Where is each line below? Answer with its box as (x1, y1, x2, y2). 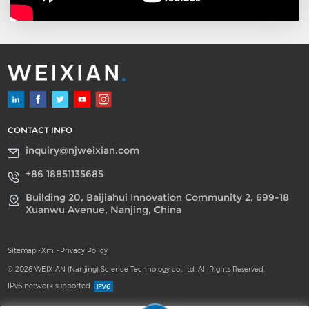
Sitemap (8, 246, 37, 255)
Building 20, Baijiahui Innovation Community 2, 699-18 (25, 192, 289, 203)
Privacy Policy (60, 246, 108, 255)
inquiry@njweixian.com (25, 145, 139, 157)
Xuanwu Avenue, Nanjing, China (25, 204, 181, 216)
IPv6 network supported (8, 282, 91, 290)
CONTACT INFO (8, 124, 73, 135)
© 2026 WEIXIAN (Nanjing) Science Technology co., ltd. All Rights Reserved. (8, 266, 266, 274)
